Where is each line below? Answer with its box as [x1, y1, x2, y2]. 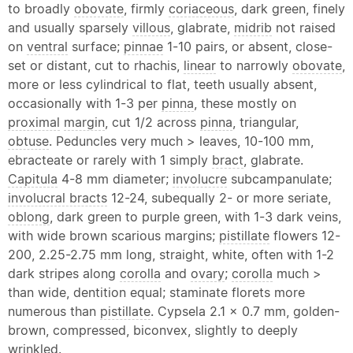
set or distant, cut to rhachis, [8, 58, 184, 73]
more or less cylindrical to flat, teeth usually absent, [8, 76, 317, 92]
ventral [27, 39, 68, 54]
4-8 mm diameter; [58, 171, 173, 187]
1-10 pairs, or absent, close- [163, 39, 333, 54]
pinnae [124, 39, 163, 54]
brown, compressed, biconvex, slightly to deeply [8, 322, 298, 338]
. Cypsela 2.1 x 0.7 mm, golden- [150, 303, 340, 319]
